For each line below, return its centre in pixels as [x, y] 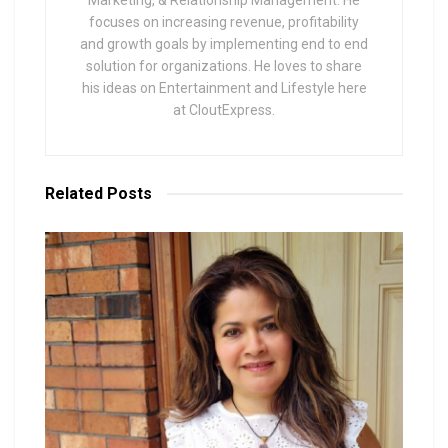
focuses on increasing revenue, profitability [224, 21]
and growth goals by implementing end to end [224, 43]
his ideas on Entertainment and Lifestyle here [224, 87]
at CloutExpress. [224, 109]
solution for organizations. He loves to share [224, 65]
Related [74, 193]
